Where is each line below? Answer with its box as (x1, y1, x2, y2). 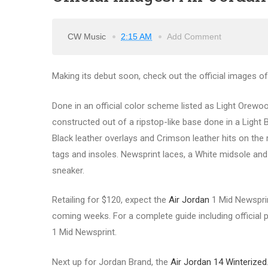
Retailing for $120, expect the (52, 194, 169, 206)
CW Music (68, 31, 108, 41)
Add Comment (167, 31, 221, 41)
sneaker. (52, 165, 84, 176)
